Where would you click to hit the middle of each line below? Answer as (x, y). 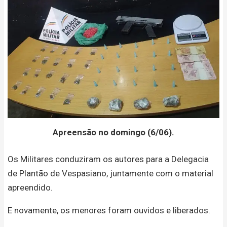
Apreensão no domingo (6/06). (113, 132)
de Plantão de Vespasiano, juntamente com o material (110, 174)
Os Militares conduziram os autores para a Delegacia (108, 159)
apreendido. (30, 188)
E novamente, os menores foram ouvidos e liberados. (109, 211)
